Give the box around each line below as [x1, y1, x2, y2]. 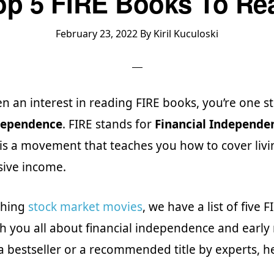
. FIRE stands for [62, 116, 152, 132]
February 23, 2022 [56, 27, 138, 40]
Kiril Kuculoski [154, 27, 218, 40]
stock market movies [28, 199, 143, 215]
